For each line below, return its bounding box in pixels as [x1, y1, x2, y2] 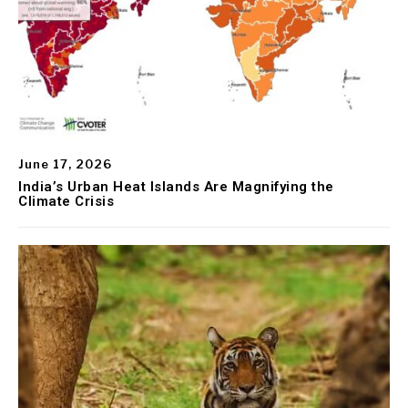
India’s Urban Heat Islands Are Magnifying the [18, 178, 334, 195]
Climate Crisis [18, 192, 114, 209]
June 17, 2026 [18, 156, 112, 171]
